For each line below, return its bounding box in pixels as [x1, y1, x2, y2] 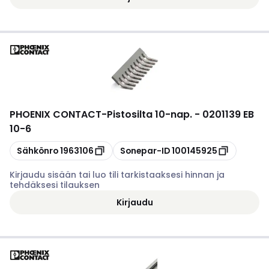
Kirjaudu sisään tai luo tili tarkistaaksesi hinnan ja [10, 169, 225, 181]
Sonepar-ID [120, 144, 170, 157]
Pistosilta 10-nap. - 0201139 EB [107, 107, 254, 121]
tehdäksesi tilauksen [10, 179, 100, 191]
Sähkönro [17, 144, 58, 157]
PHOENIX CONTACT [10, 107, 101, 121]
